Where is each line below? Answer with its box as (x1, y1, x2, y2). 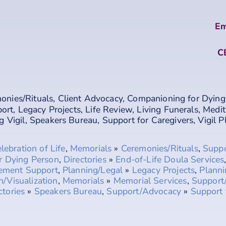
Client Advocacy (58, 92, 123, 104)
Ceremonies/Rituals (121, 142, 198, 154)
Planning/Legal (63, 163, 123, 176)
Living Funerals (137, 103, 198, 116)
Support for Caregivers (102, 114, 194, 126)
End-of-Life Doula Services (116, 153, 224, 165)
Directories (64, 153, 106, 165)
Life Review (85, 103, 133, 116)
